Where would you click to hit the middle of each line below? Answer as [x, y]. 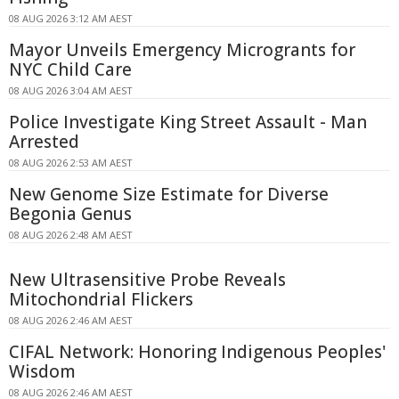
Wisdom [42, 371]
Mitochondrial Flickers [101, 299]
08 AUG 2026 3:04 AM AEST [71, 90]
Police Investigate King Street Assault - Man [188, 122]
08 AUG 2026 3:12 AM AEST [71, 18]
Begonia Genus [70, 213]
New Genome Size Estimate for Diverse [169, 194]
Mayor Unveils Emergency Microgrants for [182, 49]
